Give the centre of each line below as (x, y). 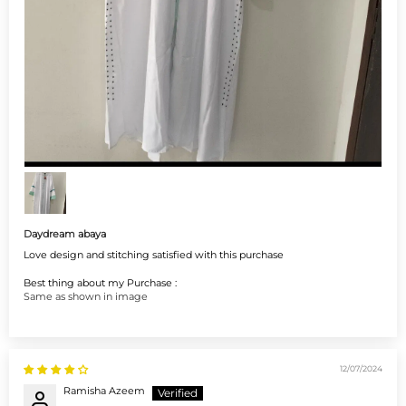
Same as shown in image (86, 297)
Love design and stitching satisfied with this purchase (154, 255)
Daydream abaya (65, 234)
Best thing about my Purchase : (100, 283)
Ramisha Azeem (104, 390)
